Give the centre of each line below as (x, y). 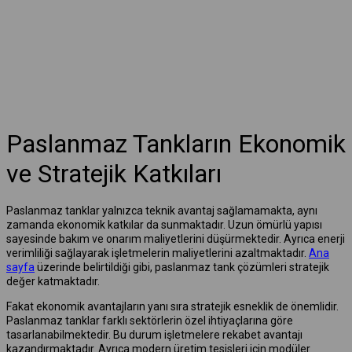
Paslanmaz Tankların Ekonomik (176, 143)
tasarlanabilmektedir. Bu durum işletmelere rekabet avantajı (154, 334)
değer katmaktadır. (53, 281)
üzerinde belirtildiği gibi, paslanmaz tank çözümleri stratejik (182, 267)
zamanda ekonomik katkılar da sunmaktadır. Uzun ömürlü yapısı (164, 224)
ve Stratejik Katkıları (114, 173)
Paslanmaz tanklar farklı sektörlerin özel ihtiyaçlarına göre (150, 320)
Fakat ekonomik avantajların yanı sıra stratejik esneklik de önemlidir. (172, 306)
